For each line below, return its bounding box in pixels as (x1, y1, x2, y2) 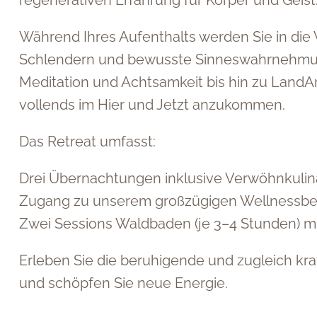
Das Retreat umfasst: (19, 133, 156, 150)
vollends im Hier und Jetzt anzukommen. (19, 96, 285, 113)
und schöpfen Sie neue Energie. (19, 275, 228, 292)
